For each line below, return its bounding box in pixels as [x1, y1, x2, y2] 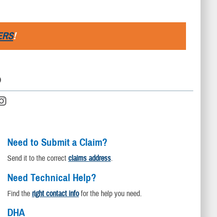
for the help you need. [78, 188, 142, 199]
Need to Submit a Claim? [7, 136, 108, 149]
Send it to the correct [7, 153, 68, 163]
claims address [68, 153, 111, 163]
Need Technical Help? [7, 171, 96, 184]
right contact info [31, 188, 79, 199]
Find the [7, 188, 32, 199]
